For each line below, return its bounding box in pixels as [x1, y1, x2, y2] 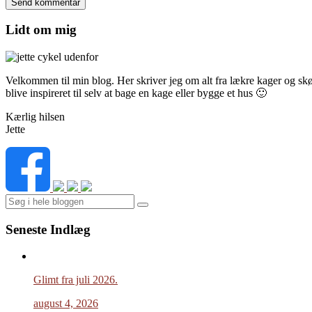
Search [142, 204, 171, 215]
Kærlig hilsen [6, 111, 65, 123]
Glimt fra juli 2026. [33, 274, 118, 286]
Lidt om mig [6, 22, 77, 38]
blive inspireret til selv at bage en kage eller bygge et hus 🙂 [6, 87, 267, 100]
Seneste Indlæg [6, 221, 91, 237]
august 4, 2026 [33, 297, 98, 310]
